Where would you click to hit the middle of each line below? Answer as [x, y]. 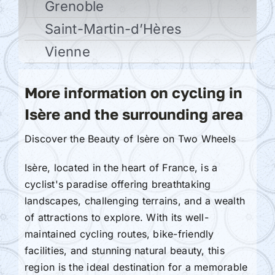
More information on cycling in [133, 92]
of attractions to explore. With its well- [116, 217]
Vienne [67, 51]
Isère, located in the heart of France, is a [121, 167]
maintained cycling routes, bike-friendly [119, 234]
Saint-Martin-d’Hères [113, 29]
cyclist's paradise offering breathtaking [118, 184]
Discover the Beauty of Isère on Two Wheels [130, 138]
